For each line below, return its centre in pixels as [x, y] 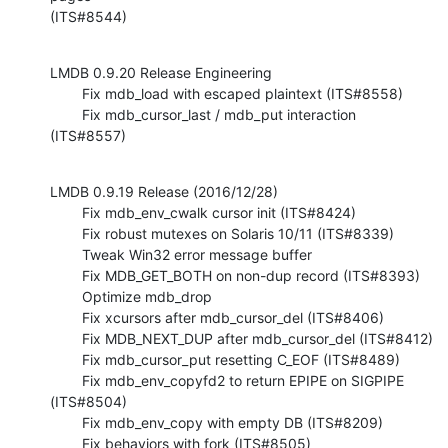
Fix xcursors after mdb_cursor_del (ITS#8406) [66, 317]
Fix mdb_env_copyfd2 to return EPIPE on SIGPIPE [66, 380]
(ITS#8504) [88, 401]
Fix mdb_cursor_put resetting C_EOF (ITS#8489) [66, 359]
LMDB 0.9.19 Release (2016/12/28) [164, 191]
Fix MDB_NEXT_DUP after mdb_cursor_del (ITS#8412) [66, 338]
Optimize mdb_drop [66, 296]
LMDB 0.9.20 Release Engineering [161, 72]
